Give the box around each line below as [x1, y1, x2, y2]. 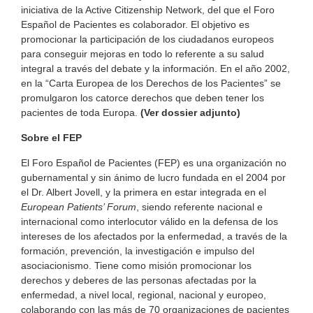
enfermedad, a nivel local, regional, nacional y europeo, [21, 289, 266, 300]
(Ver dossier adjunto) [140, 106, 240, 118]
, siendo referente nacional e [136, 201, 263, 212]
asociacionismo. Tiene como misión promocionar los [21, 259, 252, 271]
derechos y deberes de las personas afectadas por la [21, 274, 256, 286]
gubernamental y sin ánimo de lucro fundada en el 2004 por [21, 171, 286, 183]
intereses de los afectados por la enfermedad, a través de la [21, 230, 287, 242]
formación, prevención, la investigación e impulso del [21, 245, 254, 256]
